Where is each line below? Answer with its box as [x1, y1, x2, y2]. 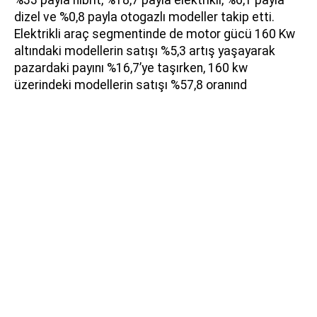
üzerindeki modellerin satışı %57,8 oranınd [14, 78, 247, 93]
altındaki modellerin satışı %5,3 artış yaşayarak [14, 44, 275, 59]
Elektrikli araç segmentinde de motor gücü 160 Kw [14, 27, 295, 42]
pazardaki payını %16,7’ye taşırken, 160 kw [14, 61, 248, 76]
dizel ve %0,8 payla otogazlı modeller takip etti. [14, 10, 275, 25]
